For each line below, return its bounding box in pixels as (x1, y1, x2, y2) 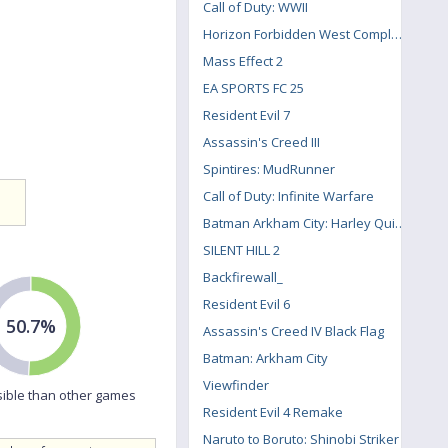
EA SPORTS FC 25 (203, 79, 304, 97)
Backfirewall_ (203, 268, 283, 286)
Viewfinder (203, 376, 269, 394)
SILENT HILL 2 (203, 241, 280, 259)
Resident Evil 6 (203, 295, 290, 313)
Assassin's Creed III (203, 133, 320, 151)
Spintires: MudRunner (203, 160, 335, 178)
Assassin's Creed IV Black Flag (203, 322, 384, 340)
